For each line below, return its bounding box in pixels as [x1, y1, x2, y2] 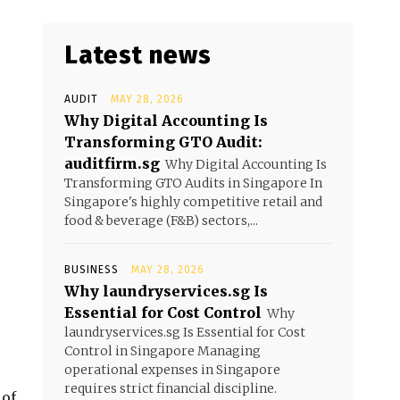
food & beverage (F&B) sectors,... [64, 212, 258, 229]
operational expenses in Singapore [64, 362, 280, 378]
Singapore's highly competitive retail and [64, 194, 322, 210]
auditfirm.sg [64, 154, 160, 172]
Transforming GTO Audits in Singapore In [64, 175, 322, 191]
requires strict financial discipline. [64, 380, 277, 396]
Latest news [64, 40, 212, 70]
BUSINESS [64, 263, 119, 276]
